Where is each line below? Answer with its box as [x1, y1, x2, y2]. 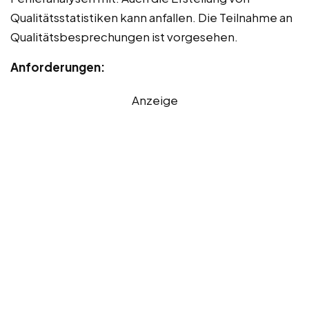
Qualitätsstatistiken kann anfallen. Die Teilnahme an [10, 10, 292, 26]
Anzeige [131, 92, 178, 108]
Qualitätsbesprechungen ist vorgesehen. [10, 29, 238, 45]
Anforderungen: [10, 59, 105, 75]
